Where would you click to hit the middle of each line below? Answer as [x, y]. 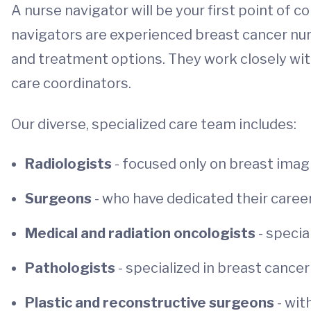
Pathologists [72, 268]
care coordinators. [71, 83]
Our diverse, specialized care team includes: [154, 124]
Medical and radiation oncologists [142, 233]
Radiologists [70, 164]
